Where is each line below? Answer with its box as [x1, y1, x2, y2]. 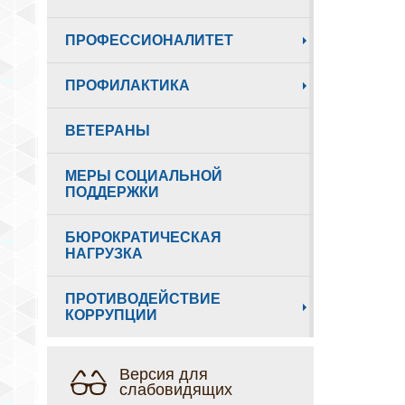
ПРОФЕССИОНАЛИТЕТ [65, 33, 233, 48]
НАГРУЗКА [65, 246, 143, 261]
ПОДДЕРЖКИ [65, 184, 159, 200]
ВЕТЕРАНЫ [65, 123, 150, 138]
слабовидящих [119, 380, 232, 399]
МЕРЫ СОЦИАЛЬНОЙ [65, 168, 222, 184]
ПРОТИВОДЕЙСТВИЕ [65, 291, 221, 306]
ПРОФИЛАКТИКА [65, 78, 190, 93]
